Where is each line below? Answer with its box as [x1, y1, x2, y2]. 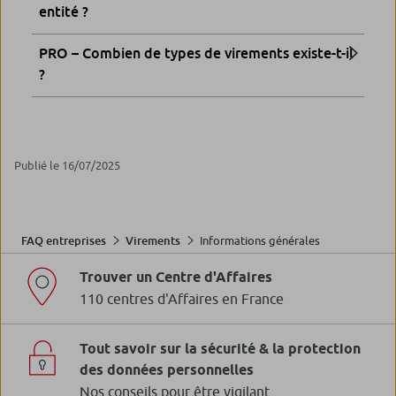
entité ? [39, 3, 88, 21]
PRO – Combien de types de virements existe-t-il [39, 44, 354, 63]
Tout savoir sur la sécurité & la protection [80, 340, 361, 358]
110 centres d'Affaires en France [80, 291, 284, 308]
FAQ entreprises [21, 233, 106, 248]
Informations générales [200, 232, 320, 247]
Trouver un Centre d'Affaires [80, 269, 272, 286]
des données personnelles [80, 362, 254, 379]
